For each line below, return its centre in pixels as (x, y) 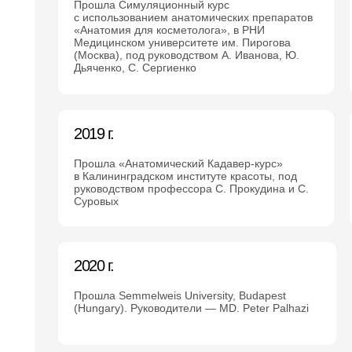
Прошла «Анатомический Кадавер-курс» (178, 163)
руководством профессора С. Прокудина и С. (191, 189)
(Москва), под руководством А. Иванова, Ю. (187, 55)
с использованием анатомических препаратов (193, 17)
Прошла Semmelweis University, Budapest (180, 295)
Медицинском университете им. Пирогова (182, 42)
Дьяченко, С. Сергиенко (135, 68)
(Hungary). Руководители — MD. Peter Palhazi (191, 308)
